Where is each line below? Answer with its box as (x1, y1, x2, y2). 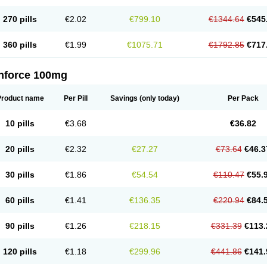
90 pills (5, 221, 35, 231)
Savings (110, 94, 138, 103)
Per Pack (227, 94, 259, 103)
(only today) (137, 94, 179, 103)
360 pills (3, 40, 37, 49)
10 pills (5, 119, 35, 128)
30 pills (5, 170, 35, 179)
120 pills (3, 247, 37, 256)
